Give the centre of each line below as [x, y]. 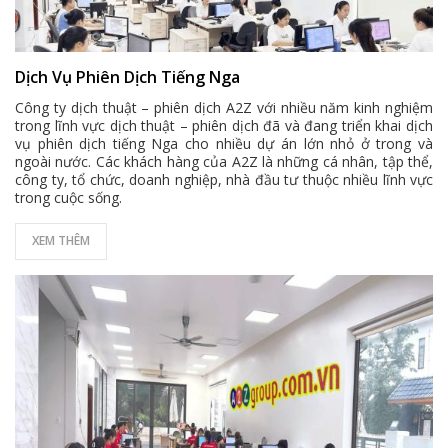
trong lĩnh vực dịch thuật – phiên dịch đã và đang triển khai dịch [224, 125]
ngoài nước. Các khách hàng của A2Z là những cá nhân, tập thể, [224, 161]
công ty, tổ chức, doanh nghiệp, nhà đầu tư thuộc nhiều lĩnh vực [224, 179]
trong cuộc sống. [68, 197]
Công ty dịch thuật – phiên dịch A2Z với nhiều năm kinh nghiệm [224, 107]
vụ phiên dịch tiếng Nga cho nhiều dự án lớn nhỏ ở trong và [224, 143]
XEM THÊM [61, 240]
